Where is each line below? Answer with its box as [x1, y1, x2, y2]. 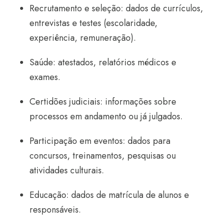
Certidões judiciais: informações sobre [29, 95, 176, 108]
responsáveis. [29, 203, 81, 216]
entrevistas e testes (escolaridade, [29, 16, 158, 29]
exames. [29, 70, 60, 83]
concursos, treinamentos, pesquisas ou [29, 149, 176, 162]
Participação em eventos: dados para [29, 134, 170, 147]
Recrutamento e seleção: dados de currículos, [29, 1, 203, 15]
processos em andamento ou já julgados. [29, 110, 183, 123]
